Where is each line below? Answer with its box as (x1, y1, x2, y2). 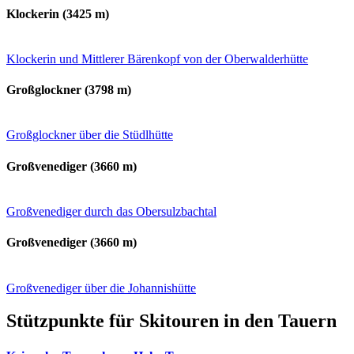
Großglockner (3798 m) (6, 83, 131, 97)
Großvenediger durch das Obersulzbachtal (6, 205, 217, 218)
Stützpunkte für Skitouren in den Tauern (6, 311, 337, 332)
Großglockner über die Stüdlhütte (6, 128, 173, 142)
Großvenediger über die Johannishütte (6, 281, 196, 295)
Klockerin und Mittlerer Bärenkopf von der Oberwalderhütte (6, 51, 308, 66)
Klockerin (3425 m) (6, 6, 109, 21)
